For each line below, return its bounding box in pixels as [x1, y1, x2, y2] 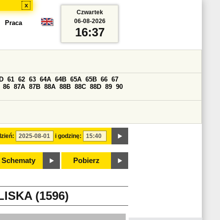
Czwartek [76, 9, 103, 16]
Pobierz [73, 157, 100, 165]
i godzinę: [55, 133, 82, 139]
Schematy [1, 157, 35, 165]
